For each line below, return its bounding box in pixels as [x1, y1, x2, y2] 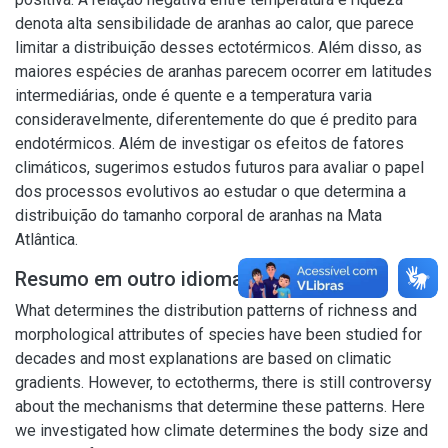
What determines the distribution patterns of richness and [15, 301, 417, 320]
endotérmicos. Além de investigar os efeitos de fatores [15, 134, 404, 153]
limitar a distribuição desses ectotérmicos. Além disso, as [15, 38, 422, 57]
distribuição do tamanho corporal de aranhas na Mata [15, 206, 382, 225]
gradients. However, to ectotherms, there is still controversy [15, 373, 432, 392]
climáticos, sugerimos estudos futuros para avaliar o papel [15, 158, 424, 177]
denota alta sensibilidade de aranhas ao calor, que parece [15, 14, 414, 33]
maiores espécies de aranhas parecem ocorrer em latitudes [15, 62, 432, 81]
